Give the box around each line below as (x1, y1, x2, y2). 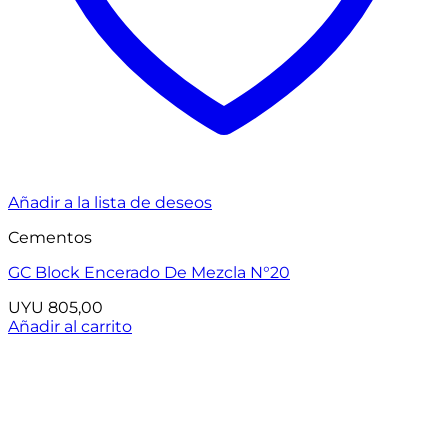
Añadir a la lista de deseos (8, 193, 212, 213)
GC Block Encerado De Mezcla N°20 (8, 263, 290, 283)
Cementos (8, 228, 92, 248)
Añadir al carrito (8, 317, 132, 337)
